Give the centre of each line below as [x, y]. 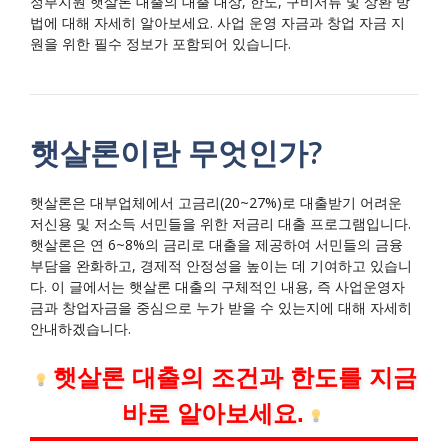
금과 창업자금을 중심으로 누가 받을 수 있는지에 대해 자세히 [221, 308]
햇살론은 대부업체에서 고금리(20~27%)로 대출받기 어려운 [216, 203]
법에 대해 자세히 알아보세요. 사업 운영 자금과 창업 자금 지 [217, 23]
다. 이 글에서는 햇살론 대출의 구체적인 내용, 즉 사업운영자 [217, 287]
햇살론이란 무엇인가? [176, 153]
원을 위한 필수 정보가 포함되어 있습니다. [160, 44]
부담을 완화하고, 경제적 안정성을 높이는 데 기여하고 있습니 [221, 266]
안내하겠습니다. [80, 329]
